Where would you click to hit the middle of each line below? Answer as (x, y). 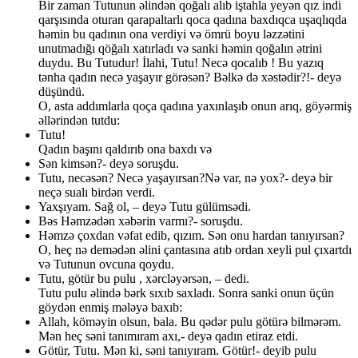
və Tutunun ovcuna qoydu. (106, 265)
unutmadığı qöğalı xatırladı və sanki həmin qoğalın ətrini (180, 49)
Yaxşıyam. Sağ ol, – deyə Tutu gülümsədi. (145, 207)
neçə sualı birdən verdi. (97, 193)
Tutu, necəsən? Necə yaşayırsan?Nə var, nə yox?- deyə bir (185, 178)
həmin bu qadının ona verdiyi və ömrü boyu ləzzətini (171, 34)
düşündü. (62, 92)
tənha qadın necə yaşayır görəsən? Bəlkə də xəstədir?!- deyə (190, 78)
